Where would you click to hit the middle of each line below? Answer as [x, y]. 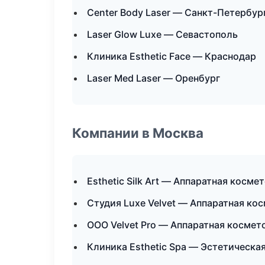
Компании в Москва [138, 133]
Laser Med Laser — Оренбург [153, 78]
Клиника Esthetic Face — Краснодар [172, 56]
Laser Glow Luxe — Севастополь [162, 34]
